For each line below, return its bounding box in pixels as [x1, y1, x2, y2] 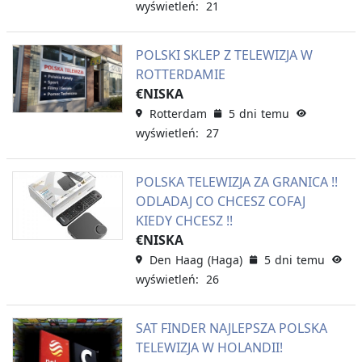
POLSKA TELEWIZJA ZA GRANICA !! [135, 172, 338, 191]
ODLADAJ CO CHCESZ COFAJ [135, 192, 305, 210]
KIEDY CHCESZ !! [135, 211, 233, 229]
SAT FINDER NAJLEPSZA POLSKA [135, 318, 327, 337]
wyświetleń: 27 [135, 124, 219, 141]
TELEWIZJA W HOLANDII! [135, 338, 283, 356]
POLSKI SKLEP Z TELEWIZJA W [135, 45, 313, 64]
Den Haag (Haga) [149, 251, 242, 267]
